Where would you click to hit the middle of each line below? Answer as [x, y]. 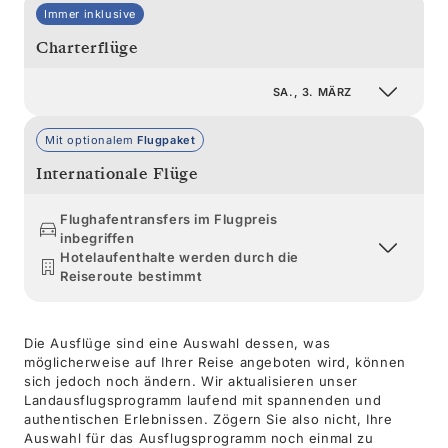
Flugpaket [164, 139]
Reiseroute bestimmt [131, 275]
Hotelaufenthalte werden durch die [179, 256]
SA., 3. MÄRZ [312, 91]
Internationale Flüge [117, 173]
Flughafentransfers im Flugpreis [169, 218]
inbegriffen [97, 237]
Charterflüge [87, 47]
